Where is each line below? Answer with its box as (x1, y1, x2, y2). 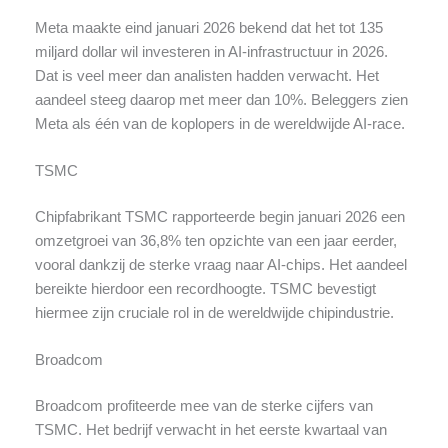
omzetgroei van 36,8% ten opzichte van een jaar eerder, (34, 232, 397, 249)
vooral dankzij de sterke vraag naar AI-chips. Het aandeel (34, 256, 407, 273)
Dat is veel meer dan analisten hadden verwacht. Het (34, 67, 379, 84)
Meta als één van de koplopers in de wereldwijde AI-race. (34, 115, 405, 132)
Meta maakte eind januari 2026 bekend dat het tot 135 (34, 19, 383, 36)
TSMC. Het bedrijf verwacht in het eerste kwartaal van (34, 422, 387, 439)
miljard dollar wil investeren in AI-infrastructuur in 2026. (34, 43, 388, 60)
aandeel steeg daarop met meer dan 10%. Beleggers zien (34, 91, 408, 108)
